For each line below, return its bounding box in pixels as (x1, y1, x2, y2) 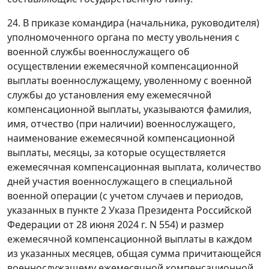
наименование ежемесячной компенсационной (7, 131, 235, 145)
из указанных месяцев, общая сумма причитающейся (7, 246, 261, 260)
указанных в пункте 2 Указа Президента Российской (7, 203, 252, 217)
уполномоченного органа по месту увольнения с (7, 30, 240, 44)
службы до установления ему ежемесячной (7, 88, 211, 101)
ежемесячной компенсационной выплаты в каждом (7, 232, 252, 246)
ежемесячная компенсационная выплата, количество (7, 160, 261, 174)
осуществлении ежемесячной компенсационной (7, 59, 238, 73)
